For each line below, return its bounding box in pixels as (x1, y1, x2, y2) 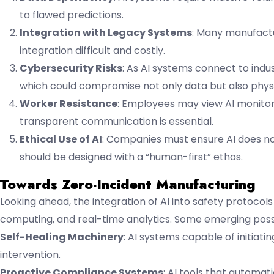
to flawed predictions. (20, 7, 124, 22)
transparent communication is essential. (20, 114, 213, 128)
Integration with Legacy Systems (20, 25, 192, 40)
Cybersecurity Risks (20, 61, 122, 75)
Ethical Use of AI (20, 131, 102, 146)
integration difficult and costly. (20, 43, 165, 57)
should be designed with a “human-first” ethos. (20, 149, 243, 164)
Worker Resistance (20, 96, 117, 111)
